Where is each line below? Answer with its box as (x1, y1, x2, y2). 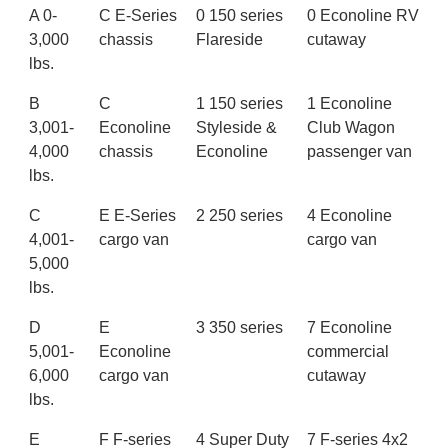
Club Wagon (307, 119, 395, 137)
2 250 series (196, 207, 283, 225)
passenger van (307, 143, 412, 161)
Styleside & (196, 119, 277, 137)
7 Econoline (307, 319, 392, 337)
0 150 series (196, 7, 283, 25)
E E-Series (99, 207, 176, 225)
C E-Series (99, 7, 177, 25)
